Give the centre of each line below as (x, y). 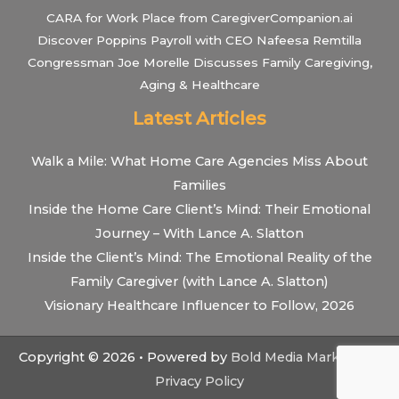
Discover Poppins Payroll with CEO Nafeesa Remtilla (199, 40)
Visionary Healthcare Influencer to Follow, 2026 (199, 305)
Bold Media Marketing (301, 357)
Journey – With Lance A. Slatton (199, 233)
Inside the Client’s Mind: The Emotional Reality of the (199, 257)
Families (199, 185)
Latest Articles (199, 118)
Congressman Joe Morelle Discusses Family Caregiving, (199, 62)
